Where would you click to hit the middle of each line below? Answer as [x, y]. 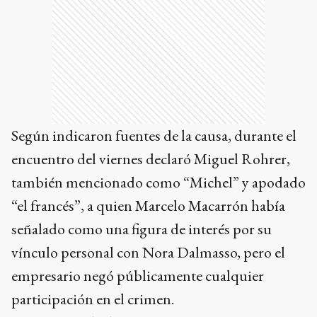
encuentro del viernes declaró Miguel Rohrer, [151, 158]
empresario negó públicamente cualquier [138, 275]
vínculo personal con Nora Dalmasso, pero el [148, 252]
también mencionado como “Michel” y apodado [158, 182]
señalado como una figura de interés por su [142, 229]
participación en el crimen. [93, 299]
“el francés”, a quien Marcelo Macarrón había [148, 205]
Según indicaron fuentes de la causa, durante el [154, 135]
